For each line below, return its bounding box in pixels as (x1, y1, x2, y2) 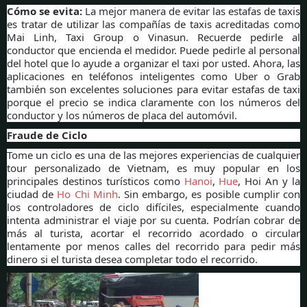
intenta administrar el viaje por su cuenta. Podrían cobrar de (7, 213, 300, 228)
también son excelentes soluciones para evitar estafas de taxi (7, 82, 300, 97)
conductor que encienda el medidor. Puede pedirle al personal (7, 43, 300, 58)
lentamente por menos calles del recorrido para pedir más (7, 239, 300, 254)
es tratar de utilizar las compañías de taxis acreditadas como (7, 17, 300, 32)
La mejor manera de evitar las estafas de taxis (82, 4, 300, 19)
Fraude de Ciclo (7, 128, 87, 143)
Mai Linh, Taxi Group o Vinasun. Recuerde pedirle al (7, 30, 300, 45)
